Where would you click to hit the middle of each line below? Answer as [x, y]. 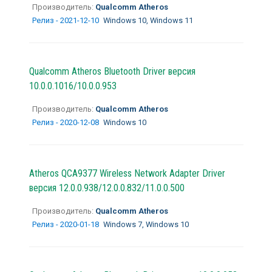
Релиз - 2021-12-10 [66, 20]
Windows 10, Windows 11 [148, 20]
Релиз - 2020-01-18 [66, 224]
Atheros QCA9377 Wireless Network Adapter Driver [127, 173]
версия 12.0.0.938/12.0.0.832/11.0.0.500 [107, 188]
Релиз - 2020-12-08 [66, 122]
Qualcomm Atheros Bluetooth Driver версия [112, 71]
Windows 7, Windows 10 [146, 224]
